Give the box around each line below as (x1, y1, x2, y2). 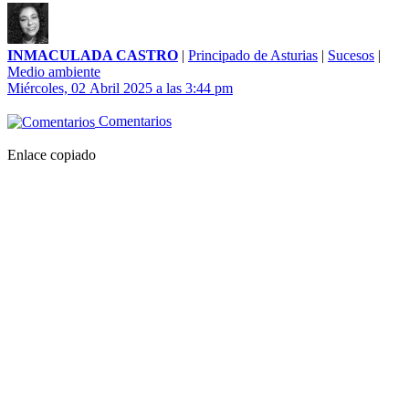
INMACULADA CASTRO (7, 47, 178, 64)
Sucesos (328, 47, 374, 64)
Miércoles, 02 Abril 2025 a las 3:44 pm (7, 80, 233, 97)
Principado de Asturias (188, 47, 318, 64)
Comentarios (95, 113, 172, 130)
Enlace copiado (7, 147, 96, 163)
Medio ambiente (7, 64, 100, 80)
